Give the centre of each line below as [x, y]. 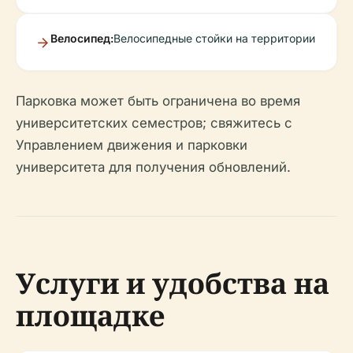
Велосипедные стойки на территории [214, 39]
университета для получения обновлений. [153, 167]
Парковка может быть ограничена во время [158, 101]
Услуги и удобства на [173, 284]
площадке [90, 316]
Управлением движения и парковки [132, 145]
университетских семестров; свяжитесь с [154, 123]
